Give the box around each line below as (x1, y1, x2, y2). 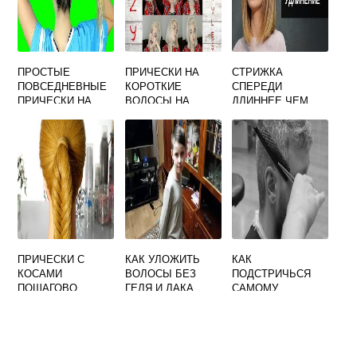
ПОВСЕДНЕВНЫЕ (18, 78, 108, 93)
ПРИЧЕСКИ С (18, 251, 85, 266)
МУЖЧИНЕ (124, 294, 178, 309)
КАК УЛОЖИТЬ (124, 251, 200, 266)
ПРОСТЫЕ (18, 64, 71, 79)
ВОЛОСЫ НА (124, 92, 190, 108)
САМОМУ (232, 280, 279, 295)
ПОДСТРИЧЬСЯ (232, 265, 312, 280)
